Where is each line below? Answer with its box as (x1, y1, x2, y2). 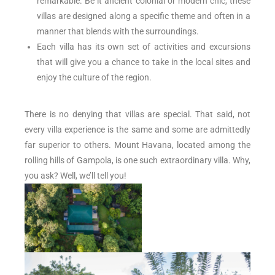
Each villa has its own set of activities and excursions (37, 42, 250, 52)
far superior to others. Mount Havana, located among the (25, 140, 250, 150)
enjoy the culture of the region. (37, 72, 152, 83)
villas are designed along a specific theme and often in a (37, 11, 250, 21)
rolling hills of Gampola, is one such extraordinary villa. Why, (25, 155, 250, 166)
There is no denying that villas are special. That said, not (25, 109, 250, 120)
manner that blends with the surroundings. (37, 26, 199, 37)
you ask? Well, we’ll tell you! (25, 171, 126, 181)
